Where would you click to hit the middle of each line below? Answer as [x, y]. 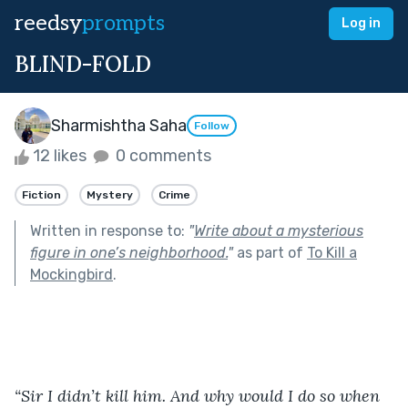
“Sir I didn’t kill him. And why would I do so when [199, 395]
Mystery [110, 194]
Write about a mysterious [279, 230]
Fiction [41, 194]
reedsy [48, 23]
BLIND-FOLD [83, 64]
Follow [212, 126]
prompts [123, 23]
